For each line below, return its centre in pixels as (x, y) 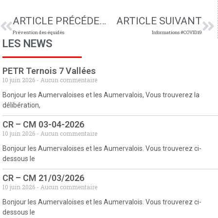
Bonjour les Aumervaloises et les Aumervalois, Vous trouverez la (101, 95)
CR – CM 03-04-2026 (43, 125)
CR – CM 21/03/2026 (43, 178)
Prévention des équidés (38, 32)
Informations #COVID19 (177, 32)
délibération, (21, 105)
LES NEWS (27, 44)
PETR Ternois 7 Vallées (49, 71)
